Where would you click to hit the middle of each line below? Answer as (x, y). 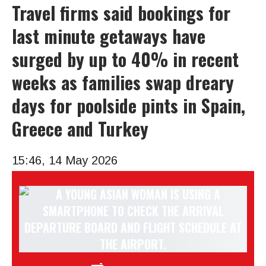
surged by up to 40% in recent (125, 59)
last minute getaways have (109, 36)
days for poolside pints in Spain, (129, 105)
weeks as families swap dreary (123, 82)
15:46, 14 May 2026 (65, 160)
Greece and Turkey (80, 129)
